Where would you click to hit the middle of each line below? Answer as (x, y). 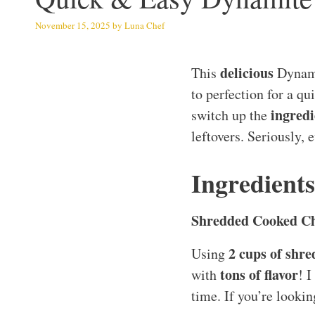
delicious (247, 72)
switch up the (231, 115)
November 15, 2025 (73, 25)
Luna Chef (144, 25)
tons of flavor (259, 274)
